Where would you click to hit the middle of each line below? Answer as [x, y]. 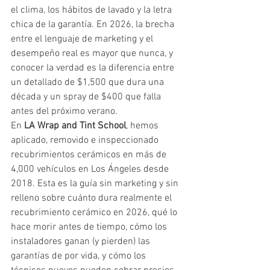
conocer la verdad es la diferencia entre [94, 68]
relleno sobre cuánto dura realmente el [93, 198]
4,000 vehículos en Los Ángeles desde [91, 169]
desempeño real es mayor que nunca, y [93, 53]
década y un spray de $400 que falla [87, 97]
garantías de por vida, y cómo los [80, 256]
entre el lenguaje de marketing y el [83, 39]
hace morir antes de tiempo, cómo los [90, 227]
